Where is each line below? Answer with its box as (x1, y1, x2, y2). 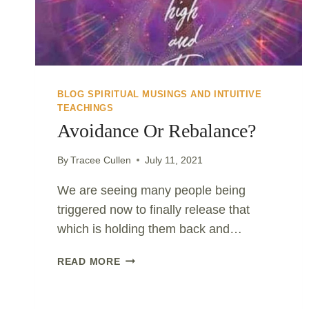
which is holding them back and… (57, 221, 242, 236)
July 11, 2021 (145, 154, 203, 166)
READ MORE (57, 255, 121, 267)
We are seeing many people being (57, 183, 246, 197)
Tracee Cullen (70, 154, 132, 166)
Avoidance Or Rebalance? (57, 120, 256, 142)
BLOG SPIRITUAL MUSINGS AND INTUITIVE (57, 90, 262, 100)
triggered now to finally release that (57, 202, 250, 217)
